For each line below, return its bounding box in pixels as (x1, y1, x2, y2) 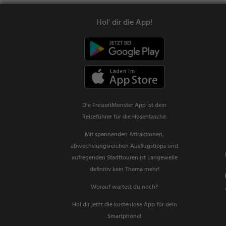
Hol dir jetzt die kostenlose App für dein (72, 200, 177, 210)
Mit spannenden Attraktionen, (85, 130, 164, 140)
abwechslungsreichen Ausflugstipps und (71, 141, 179, 152)
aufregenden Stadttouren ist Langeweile (71, 153, 178, 163)
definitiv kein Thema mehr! (89, 164, 159, 175)
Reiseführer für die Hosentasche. (82, 112, 167, 123)
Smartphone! (107, 211, 142, 222)
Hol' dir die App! (96, 16, 153, 30)
